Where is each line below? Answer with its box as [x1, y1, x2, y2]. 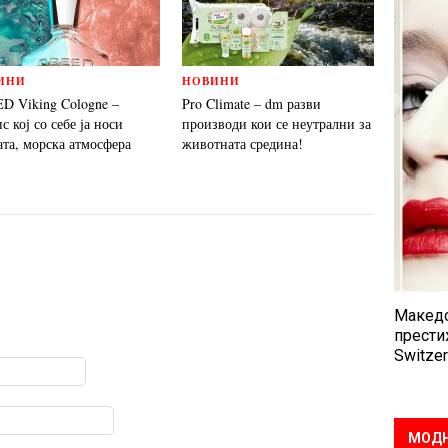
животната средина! [182, 134, 303, 153]
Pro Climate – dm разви [182, 94, 321, 113]
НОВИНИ [182, 73, 240, 89]
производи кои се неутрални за [182, 114, 371, 133]
